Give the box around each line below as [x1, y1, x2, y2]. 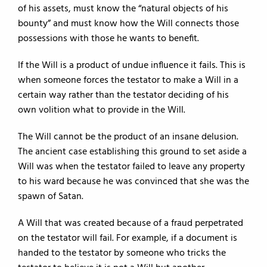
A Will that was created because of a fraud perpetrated [18, 216, 243, 231]
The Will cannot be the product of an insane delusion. [18, 129, 238, 145]
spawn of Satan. [18, 189, 83, 204]
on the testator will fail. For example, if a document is [18, 231, 237, 246]
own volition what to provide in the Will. [18, 103, 185, 118]
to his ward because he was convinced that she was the [18, 174, 249, 190]
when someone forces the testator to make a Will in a [18, 73, 238, 88]
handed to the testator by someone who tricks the [18, 246, 226, 261]
